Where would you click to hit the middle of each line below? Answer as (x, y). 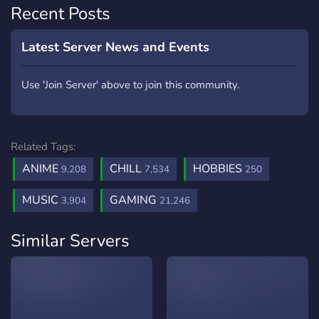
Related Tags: (43, 147)
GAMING (135, 200)
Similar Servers (70, 241)
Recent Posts (61, 14)
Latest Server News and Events (115, 47)
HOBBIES (219, 169)
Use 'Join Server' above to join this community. (130, 85)
